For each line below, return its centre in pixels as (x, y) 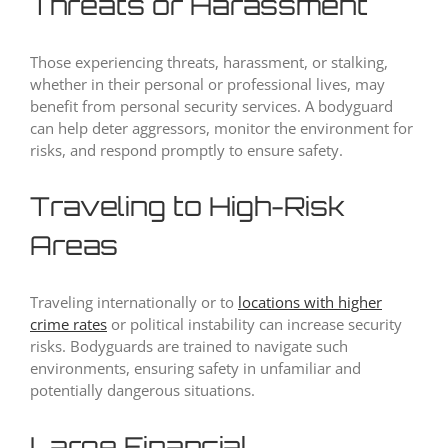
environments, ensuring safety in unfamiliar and (195, 368)
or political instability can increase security (254, 324)
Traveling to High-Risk (187, 206)
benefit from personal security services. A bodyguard (211, 106)
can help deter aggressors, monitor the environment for (221, 128)
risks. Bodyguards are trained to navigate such (189, 346)
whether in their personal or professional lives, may (207, 84)
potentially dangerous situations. (142, 390)
